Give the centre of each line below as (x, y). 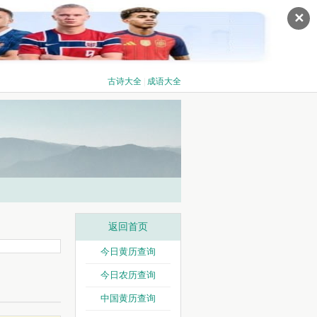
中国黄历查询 (128, 298)
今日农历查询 (128, 275)
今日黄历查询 (128, 252)
